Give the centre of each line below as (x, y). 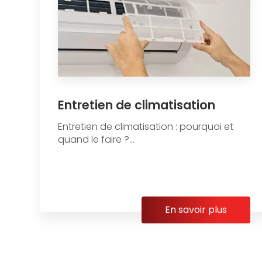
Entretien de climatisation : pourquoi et (145, 126)
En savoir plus (196, 209)
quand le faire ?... (96, 139)
